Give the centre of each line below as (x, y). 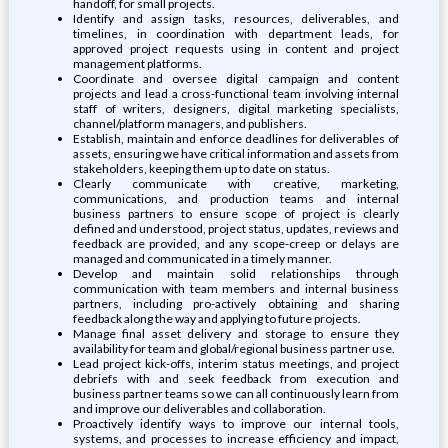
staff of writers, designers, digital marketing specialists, (236, 108)
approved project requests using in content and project (236, 48)
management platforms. (137, 63)
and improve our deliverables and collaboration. (199, 408)
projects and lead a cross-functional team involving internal (236, 93)
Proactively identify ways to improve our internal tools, (236, 423)
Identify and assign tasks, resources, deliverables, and (236, 18)
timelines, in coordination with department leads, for (236, 33)
